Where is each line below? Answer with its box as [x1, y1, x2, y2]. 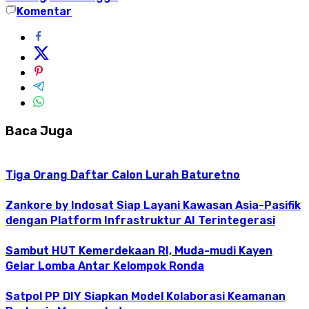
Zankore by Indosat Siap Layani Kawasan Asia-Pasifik [6, 198, 301, 212]
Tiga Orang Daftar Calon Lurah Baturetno [6, 168, 240, 181]
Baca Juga [6, 123, 72, 139]
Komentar [17, 5, 72, 19]
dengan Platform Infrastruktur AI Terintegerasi [6, 213, 275, 227]
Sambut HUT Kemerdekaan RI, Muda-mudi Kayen [6, 243, 272, 257]
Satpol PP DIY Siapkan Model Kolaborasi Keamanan [6, 289, 286, 303]
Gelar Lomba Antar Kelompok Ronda [6, 259, 204, 272]
